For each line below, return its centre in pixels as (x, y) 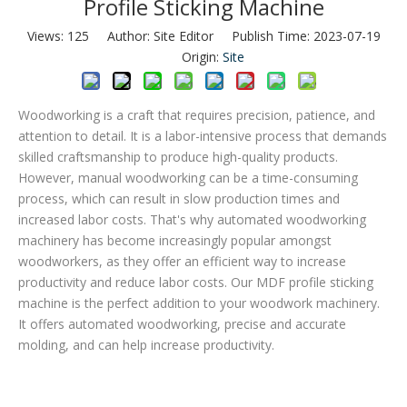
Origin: (193, 56)
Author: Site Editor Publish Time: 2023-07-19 (234, 35)
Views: (47, 35)
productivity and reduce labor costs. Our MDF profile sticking (196, 282)
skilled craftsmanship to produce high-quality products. (178, 156)
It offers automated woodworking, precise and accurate (182, 323)
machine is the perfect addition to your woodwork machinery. (199, 303)
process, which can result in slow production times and (179, 198)
